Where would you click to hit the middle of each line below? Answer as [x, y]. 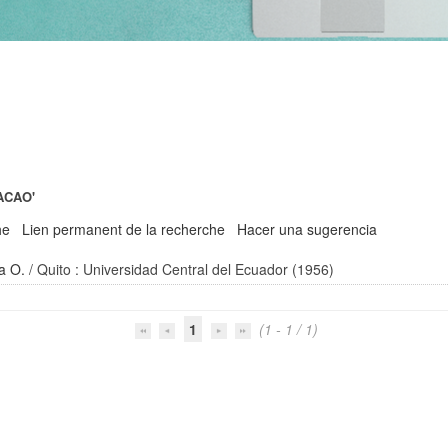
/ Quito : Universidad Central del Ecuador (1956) [180, 269]
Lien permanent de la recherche [124, 229]
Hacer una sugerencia [307, 229]
